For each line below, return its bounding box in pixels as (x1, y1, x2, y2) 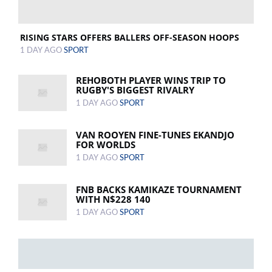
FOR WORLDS (76, 138, 135, 151)
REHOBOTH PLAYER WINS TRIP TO (76, 74, 226, 87)
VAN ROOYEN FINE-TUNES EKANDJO (76, 129, 234, 141)
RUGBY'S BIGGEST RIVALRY (76, 84, 194, 97)
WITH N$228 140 (76, 193, 151, 206)
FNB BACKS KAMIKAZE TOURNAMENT (76, 183, 242, 196)
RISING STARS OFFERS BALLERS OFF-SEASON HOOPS (20, 32, 239, 44)
